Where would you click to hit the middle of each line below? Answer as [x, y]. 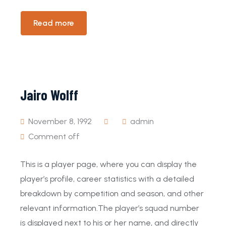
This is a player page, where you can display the [108, 164]
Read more [54, 23]
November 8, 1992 [59, 121]
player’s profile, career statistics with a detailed [107, 179]
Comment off [54, 136]
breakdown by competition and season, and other [112, 193]
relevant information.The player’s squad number [110, 208]
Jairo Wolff [49, 95]
